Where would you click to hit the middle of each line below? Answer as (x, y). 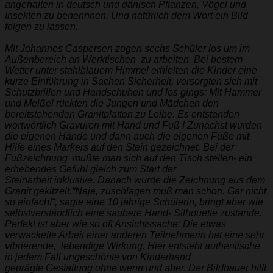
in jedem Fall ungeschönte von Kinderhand (98, 257)
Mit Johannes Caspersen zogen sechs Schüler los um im (127, 48)
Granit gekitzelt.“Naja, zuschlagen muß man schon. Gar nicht (136, 191)
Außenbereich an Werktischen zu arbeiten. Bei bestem (124, 59)
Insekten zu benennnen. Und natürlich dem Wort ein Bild (126, 15)
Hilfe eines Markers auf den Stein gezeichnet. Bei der (119, 147)
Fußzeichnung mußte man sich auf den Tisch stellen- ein (129, 158)
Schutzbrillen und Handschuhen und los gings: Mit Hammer (133, 92)
